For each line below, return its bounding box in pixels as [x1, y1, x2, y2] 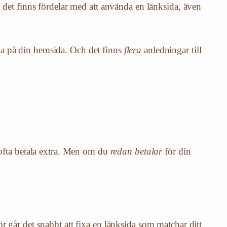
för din [162, 146, 191, 157]
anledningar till [141, 45, 202, 56]
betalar [134, 146, 163, 157]
